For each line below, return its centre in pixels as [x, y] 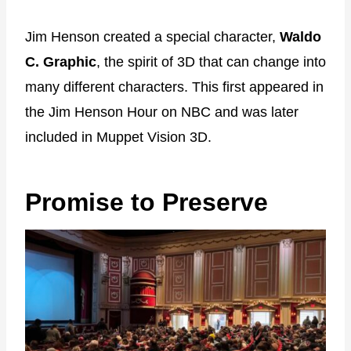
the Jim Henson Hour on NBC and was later [162, 112]
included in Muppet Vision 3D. [118, 137]
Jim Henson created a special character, [152, 36]
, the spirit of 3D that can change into [211, 62]
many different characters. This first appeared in [174, 87]
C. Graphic [61, 62]
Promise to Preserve [147, 202]
